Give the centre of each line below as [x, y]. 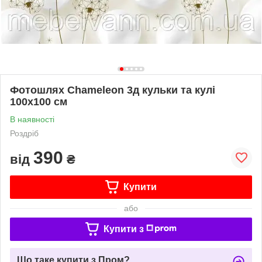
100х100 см [39, 101]
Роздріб [24, 133]
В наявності [32, 119]
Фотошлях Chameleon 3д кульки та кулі [113, 90]
